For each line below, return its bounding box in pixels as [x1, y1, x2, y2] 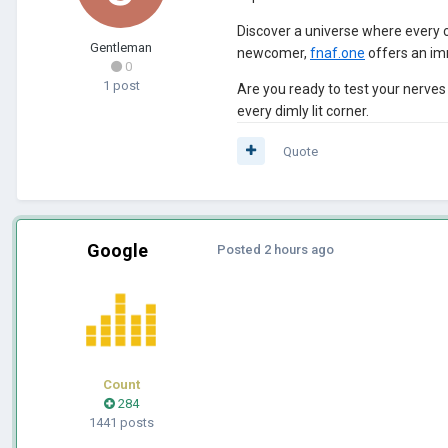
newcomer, [237, 44, 307, 61]
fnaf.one [310, 44, 365, 61]
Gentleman [90, 39, 152, 55]
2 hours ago [264, 241, 334, 257]
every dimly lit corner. [237, 102, 369, 119]
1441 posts [88, 414, 154, 430]
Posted [217, 241, 264, 257]
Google [86, 239, 148, 261]
